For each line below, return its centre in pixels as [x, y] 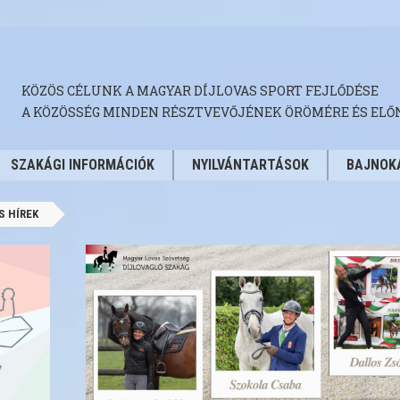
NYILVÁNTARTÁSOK [250, 165]
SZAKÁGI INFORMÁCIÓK [83, 165]
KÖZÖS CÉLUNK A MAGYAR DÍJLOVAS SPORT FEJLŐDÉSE [200, 91]
